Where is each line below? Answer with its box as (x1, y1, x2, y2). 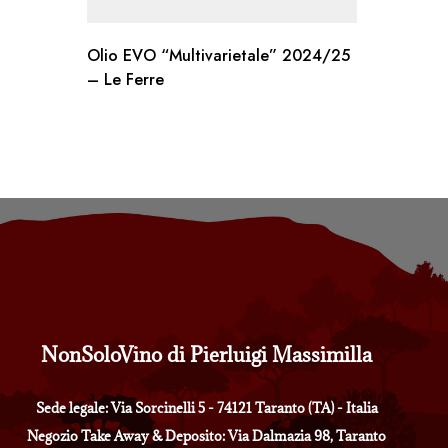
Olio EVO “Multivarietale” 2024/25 (87, 44, 350, 68)
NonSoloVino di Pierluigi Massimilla (41, 341, 373, 369)
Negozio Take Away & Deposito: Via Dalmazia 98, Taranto (27, 427, 387, 446)
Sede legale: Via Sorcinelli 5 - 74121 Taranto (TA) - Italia (35, 399, 378, 418)
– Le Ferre (87, 68, 164, 92)
